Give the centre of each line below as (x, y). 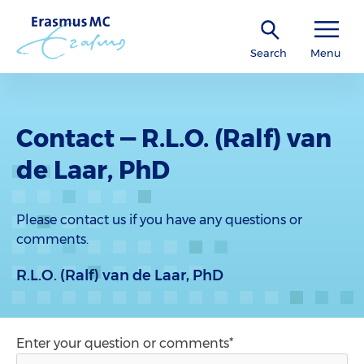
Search (269, 53)
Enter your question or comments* (125, 343)
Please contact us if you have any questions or (159, 220)
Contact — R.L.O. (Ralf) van (174, 139)
